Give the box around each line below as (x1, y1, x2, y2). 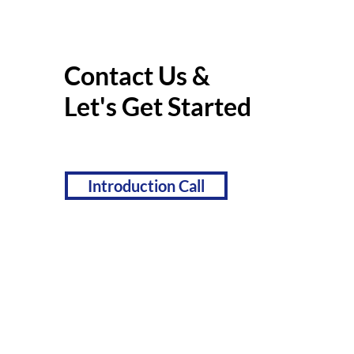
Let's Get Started (63, 91, 251, 122)
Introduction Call (87, 176, 205, 195)
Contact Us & (63, 60, 210, 91)
